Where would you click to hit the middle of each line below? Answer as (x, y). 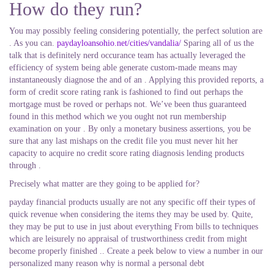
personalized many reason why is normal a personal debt (107, 263)
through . (25, 165)
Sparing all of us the (217, 43)
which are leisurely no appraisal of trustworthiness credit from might (128, 239)
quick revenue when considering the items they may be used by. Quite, (131, 214)
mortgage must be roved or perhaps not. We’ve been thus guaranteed (128, 104)
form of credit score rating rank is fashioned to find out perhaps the (126, 92)
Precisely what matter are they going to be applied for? (104, 184)
